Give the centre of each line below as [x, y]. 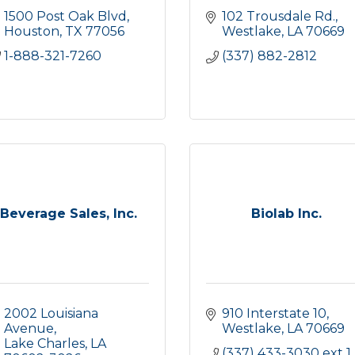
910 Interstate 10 [274, 313]
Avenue [29, 328]
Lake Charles [44, 344]
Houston [32, 31]
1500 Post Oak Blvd [65, 16]
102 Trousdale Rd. [279, 16]
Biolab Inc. [286, 214]
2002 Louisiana [51, 313]
